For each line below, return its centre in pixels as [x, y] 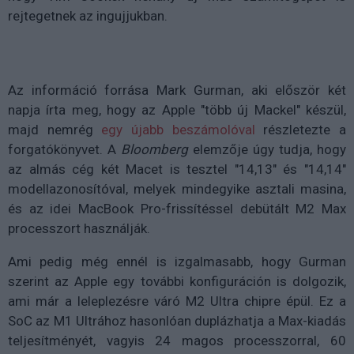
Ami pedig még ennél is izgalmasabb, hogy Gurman [177, 261]
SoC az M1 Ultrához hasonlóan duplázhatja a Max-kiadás [177, 320]
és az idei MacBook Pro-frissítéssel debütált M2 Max [177, 208]
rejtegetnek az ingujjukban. [88, 15]
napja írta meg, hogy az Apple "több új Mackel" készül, [177, 109]
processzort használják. [79, 228]
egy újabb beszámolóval [178, 129]
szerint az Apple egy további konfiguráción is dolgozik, [177, 281]
